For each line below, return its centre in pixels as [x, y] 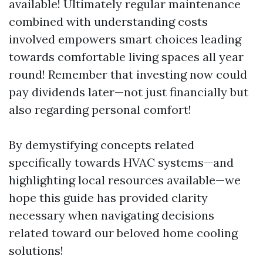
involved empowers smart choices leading [125, 39]
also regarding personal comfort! [100, 109]
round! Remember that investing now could [128, 74]
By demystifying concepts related [102, 144]
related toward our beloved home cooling [123, 232]
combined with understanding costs [108, 21]
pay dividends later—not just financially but [129, 92]
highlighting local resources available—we [125, 180]
